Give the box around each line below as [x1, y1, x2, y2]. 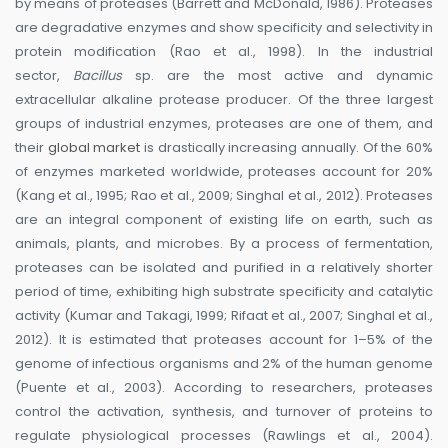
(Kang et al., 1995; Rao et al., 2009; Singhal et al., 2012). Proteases [15, 186, 433, 206]
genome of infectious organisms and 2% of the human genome [15, 354, 433, 374]
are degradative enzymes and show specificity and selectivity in [15, 18, 433, 38]
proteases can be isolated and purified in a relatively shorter [15, 258, 433, 278]
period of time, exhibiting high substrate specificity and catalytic [15, 282, 433, 302]
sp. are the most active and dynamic [122, 66, 433, 86]
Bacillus [73, 66, 123, 86]
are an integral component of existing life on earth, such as [15, 210, 433, 230]
